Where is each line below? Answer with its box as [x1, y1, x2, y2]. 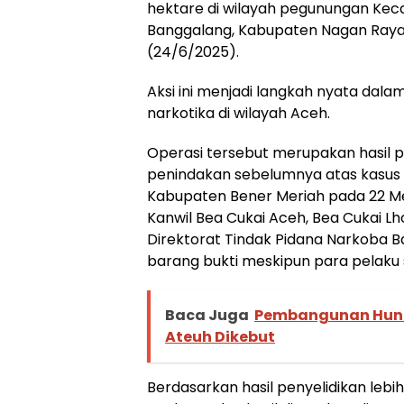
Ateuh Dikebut [165, 326, 275, 347]
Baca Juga [165, 304, 249, 326]
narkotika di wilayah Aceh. [147, 102, 330, 124]
